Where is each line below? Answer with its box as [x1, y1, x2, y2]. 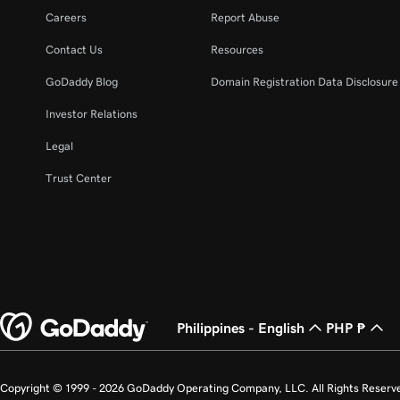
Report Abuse [210, 12, 279, 23]
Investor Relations [46, 108, 137, 120]
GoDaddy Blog [46, 76, 118, 87]
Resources [210, 44, 263, 55]
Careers [46, 12, 87, 23]
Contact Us [46, 44, 103, 55]
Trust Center [46, 172, 112, 184]
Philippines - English [177, 321, 304, 335]
